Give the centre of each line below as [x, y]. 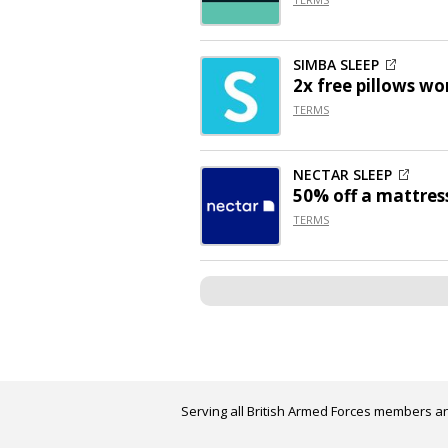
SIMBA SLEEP [336, 65]
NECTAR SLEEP [342, 175]
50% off [325, 196]
